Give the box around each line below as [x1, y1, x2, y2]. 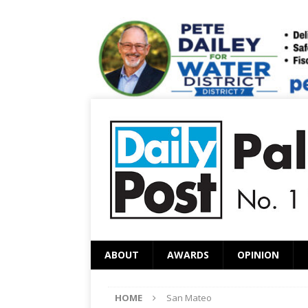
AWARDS [167, 247, 209, 261]
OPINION [237, 247, 279, 261]
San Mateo [166, 291, 212, 304]
